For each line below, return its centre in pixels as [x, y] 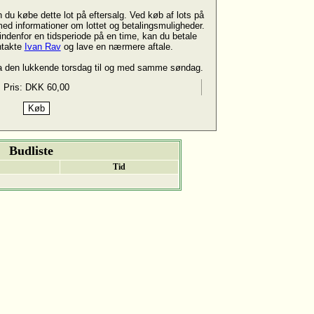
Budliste [31, 151]
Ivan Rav [42, 46]
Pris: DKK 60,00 [36, 88]
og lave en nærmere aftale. [117, 46]
